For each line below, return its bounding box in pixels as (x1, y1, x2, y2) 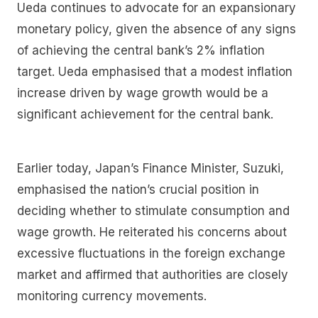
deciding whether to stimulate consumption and (17, 203, 290, 218)
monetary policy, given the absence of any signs (17, 22, 296, 37)
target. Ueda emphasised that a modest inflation (17, 65, 292, 79)
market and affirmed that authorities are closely (17, 267, 288, 282)
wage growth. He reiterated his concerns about (17, 224, 287, 239)
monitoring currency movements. (17, 288, 214, 303)
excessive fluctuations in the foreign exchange (17, 246, 285, 261)
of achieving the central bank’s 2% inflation (17, 43, 265, 58)
